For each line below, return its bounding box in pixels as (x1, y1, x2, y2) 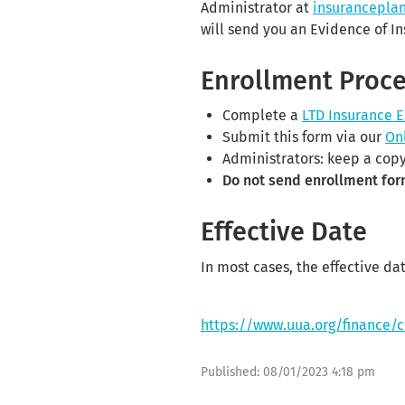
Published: (201, 363, 263, 380)
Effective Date (201, 216, 367, 249)
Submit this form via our (222, 128, 385, 146)
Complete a (222, 107, 302, 125)
